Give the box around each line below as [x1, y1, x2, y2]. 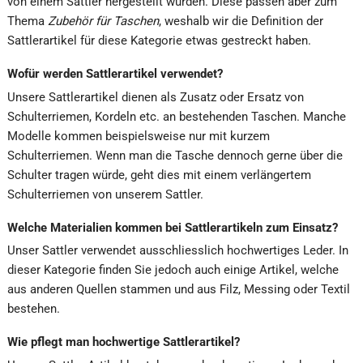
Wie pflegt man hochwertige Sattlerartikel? [7, 335, 240, 350]
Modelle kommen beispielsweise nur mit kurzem [7, 128, 270, 143]
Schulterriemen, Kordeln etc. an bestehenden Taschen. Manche [7, 109, 346, 124]
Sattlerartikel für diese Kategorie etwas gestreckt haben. [7, 33, 311, 49]
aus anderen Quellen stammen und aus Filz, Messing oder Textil [7, 282, 350, 297]
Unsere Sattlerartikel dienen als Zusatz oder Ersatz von [7, 89, 304, 105]
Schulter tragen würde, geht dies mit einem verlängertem [7, 167, 311, 182]
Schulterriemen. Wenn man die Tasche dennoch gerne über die [7, 147, 343, 163]
